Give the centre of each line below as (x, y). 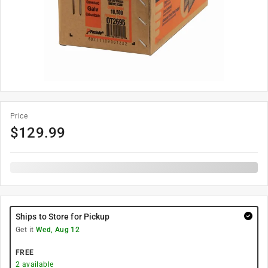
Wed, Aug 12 (58, 230)
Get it (26, 230)
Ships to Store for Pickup (63, 217)
